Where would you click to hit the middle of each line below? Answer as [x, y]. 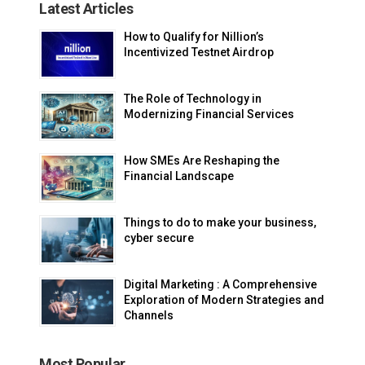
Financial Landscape [179, 176]
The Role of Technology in [193, 98]
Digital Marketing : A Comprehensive [220, 284]
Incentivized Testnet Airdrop [199, 52]
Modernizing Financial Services [209, 114]
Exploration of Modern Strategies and [224, 299]
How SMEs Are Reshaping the [202, 160]
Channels [149, 315]
